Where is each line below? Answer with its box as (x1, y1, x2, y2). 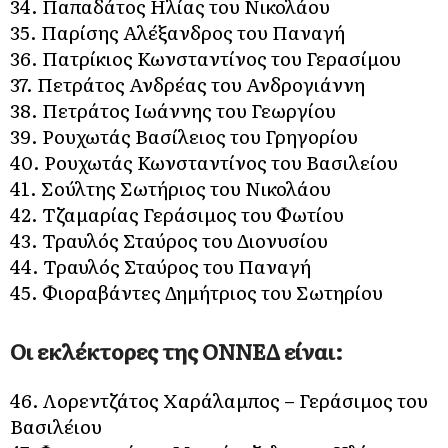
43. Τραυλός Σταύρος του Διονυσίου (10, 225, 328, 254)
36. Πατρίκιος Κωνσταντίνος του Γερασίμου (10, 43, 401, 72)
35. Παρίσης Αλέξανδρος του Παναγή (10, 17, 345, 46)
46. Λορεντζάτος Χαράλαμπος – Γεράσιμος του (10, 385, 428, 414)
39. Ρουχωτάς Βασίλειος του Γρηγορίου (10, 121, 358, 150)
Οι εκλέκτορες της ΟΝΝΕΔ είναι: (10, 334, 343, 367)
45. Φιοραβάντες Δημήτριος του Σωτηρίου (10, 277, 383, 306)
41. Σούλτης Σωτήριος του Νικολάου (10, 173, 331, 202)
